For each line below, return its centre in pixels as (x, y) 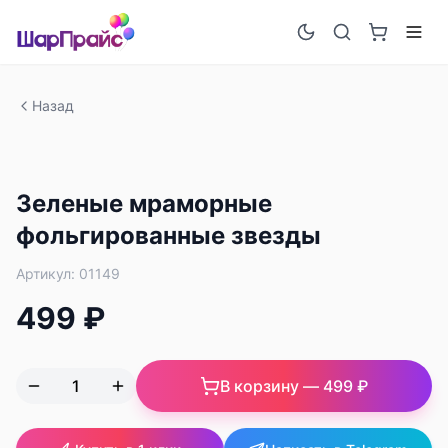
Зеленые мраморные (144, 203)
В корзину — (271, 386)
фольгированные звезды (168, 235)
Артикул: (47, 273)
